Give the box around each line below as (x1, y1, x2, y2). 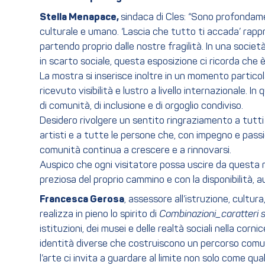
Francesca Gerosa (40, 195, 124, 205)
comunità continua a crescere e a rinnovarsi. (40, 145, 231, 156)
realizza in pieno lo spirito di (40, 209, 159, 220)
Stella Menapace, (40, 12, 121, 22)
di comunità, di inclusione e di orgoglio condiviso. (40, 101, 243, 111)
